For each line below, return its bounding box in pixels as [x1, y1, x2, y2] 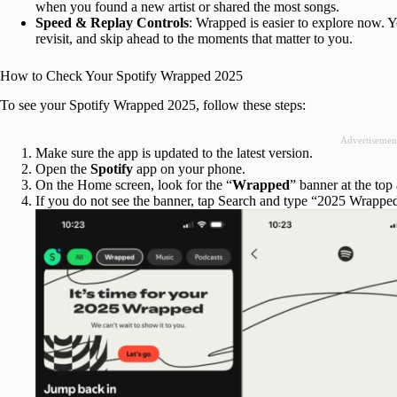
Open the [35, 160, 90, 176]
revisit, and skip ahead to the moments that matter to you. [35, 30, 353, 46]
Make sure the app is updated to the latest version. [35, 144, 313, 160]
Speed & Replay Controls [35, 14, 189, 30]
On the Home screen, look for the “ [35, 176, 232, 192]
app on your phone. [133, 160, 245, 176]
